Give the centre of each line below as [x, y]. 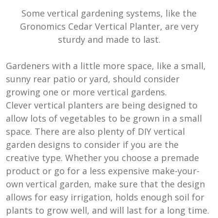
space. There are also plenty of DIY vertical [95, 131]
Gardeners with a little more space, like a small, [106, 65]
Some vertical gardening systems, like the [109, 13]
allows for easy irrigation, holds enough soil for [105, 197]
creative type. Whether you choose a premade [102, 157]
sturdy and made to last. [109, 39]
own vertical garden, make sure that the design [105, 184]
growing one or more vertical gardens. [86, 92]
